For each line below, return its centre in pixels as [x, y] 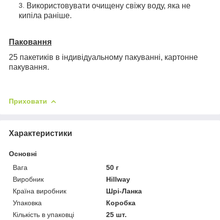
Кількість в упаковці [43, 214]
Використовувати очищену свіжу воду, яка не [109, 5]
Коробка [121, 203]
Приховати [28, 101]
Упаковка [27, 203]
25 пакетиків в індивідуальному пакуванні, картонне [103, 57]
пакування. [29, 67]
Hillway [118, 179]
